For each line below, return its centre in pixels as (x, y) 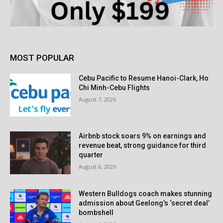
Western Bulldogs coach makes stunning (146, 193)
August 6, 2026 (98, 167)
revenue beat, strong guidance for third (143, 146)
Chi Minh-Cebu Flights (114, 88)
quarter (91, 155)
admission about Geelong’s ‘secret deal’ (144, 203)
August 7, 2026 (98, 100)
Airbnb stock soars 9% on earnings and (143, 136)
